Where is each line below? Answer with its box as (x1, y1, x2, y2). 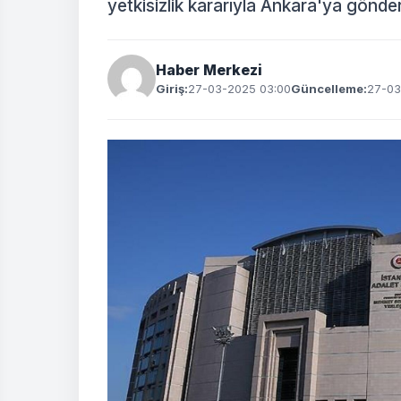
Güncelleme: (291, 81, 367, 96)
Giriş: (156, 81, 188, 96)
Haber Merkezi (156, 61, 262, 79)
